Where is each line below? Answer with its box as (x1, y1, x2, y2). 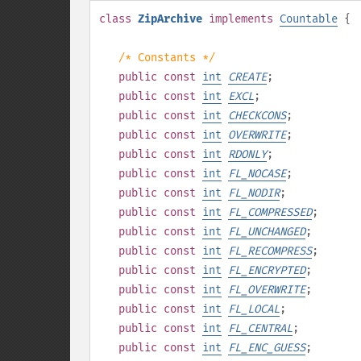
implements (209, 12, 273, 26)
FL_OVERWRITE (228, 283, 305, 297)
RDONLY (228, 147, 267, 161)
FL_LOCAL (228, 302, 280, 316)
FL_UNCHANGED (228, 225, 305, 239)
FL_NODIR (228, 186, 280, 200)
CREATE (228, 70, 267, 84)
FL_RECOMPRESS (228, 244, 312, 258)
